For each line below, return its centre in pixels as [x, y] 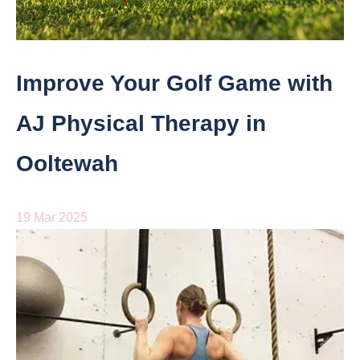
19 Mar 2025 [52, 218]
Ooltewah [67, 164]
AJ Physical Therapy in [141, 124]
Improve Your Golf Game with [174, 84]
